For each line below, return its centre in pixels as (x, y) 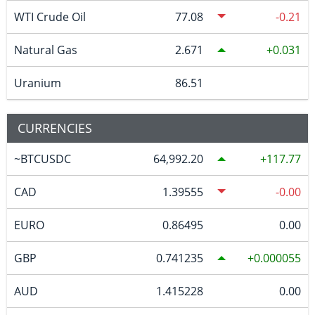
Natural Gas (45, 50)
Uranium (37, 83)
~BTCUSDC (42, 159)
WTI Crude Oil (50, 17)
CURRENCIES (55, 128)
